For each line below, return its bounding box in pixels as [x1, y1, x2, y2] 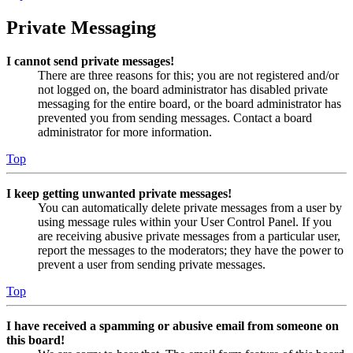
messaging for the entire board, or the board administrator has [38, 97, 341, 111]
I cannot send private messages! [6, 54, 174, 69]
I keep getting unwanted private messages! [6, 187, 232, 201]
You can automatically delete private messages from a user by [38, 201, 342, 215]
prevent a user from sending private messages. [38, 258, 266, 272]
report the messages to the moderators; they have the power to [38, 243, 344, 258]
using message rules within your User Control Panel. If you [38, 215, 332, 229]
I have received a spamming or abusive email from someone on [6, 319, 339, 333]
